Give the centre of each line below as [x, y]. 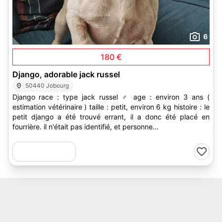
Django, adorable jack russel [66, 74]
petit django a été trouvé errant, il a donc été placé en [111, 117]
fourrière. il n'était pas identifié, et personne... [85, 127]
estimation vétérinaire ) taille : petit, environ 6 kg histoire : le [51, 107]
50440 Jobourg [47, 85]
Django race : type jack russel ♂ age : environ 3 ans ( [26, 97]
